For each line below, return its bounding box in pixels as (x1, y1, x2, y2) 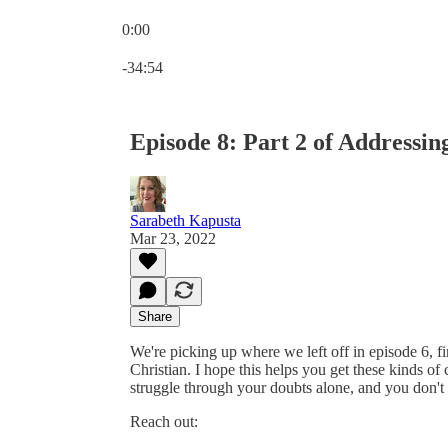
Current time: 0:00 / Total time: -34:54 (121, 38, 360, 55)
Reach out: (130, 412, 202, 430)
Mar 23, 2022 (130, 229, 216, 247)
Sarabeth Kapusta (130, 211, 241, 229)
